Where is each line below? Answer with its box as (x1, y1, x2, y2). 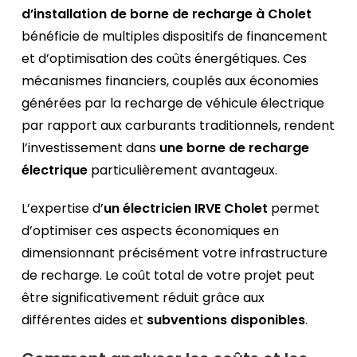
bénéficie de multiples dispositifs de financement (22, 27, 328, 46)
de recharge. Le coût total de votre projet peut (22, 266, 316, 285)
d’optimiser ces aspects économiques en (22, 222, 280, 241)
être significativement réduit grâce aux (22, 288, 265, 308)
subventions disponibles (147, 311, 306, 330)
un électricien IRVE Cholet (104, 199, 269, 218)
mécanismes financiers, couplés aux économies (22, 72, 320, 91)
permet (268, 199, 320, 218)
